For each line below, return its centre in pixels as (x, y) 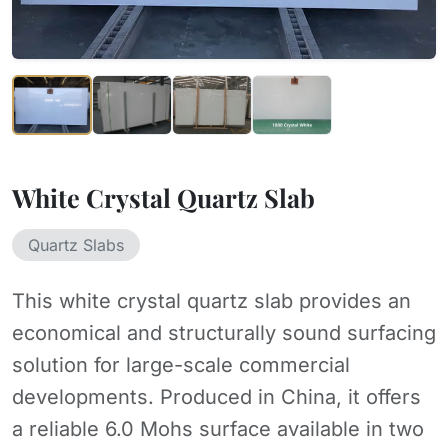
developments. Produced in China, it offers (216, 397)
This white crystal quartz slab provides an (211, 301)
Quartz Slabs (76, 245)
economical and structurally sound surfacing (224, 333)
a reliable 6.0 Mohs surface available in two (218, 429)
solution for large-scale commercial (181, 365)
